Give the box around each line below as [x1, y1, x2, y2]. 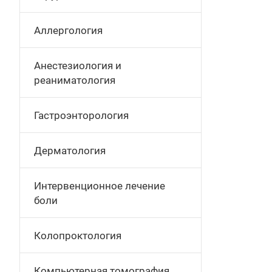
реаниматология [34, 74, 115, 86]
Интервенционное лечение [34, 180, 165, 192]
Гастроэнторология [34, 109, 129, 121]
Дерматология [34, 144, 106, 157]
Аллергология [34, 24, 103, 36]
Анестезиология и [34, 59, 121, 72]
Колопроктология [34, 229, 121, 242]
